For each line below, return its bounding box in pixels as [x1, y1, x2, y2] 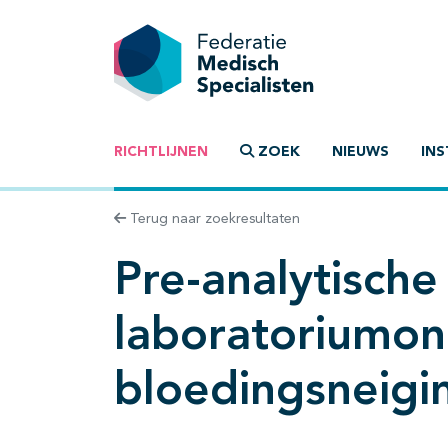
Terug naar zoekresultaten [126, 212, 300, 227]
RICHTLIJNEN [114, 145, 208, 160]
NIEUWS [332, 145, 389, 160]
